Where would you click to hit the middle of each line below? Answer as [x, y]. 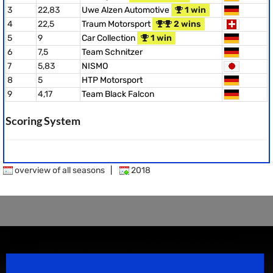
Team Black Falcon [118, 94]
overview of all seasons [59, 170]
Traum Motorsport [117, 24]
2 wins [186, 24]
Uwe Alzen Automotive [126, 10]
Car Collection [109, 38]
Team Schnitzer [112, 52]
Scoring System [43, 121]
